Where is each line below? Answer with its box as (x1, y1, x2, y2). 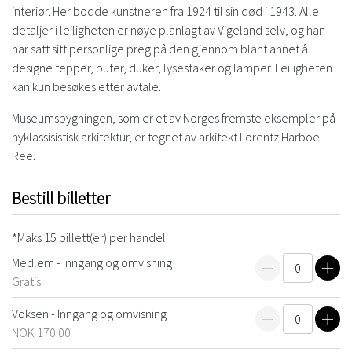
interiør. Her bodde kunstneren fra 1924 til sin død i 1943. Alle (12, 3, 319, 20)
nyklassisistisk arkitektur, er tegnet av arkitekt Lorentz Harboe (12, 129, 320, 145)
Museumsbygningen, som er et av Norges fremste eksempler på (12, 110, 335, 126)
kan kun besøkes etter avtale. (12, 79, 161, 95)
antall (267, 310, 296, 326)
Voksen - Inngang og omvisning (12, 306, 169, 322)
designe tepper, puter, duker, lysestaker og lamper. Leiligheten (12, 60, 332, 76)
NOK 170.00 (12, 324, 71, 341)
